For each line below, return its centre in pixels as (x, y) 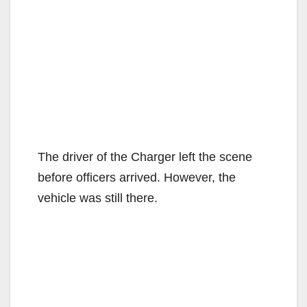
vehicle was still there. (98, 198)
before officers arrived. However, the (137, 178)
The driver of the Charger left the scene (145, 157)
